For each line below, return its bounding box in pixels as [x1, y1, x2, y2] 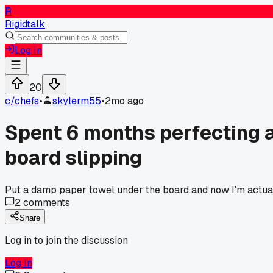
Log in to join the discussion [5, 233, 128, 247]
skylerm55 [52, 94, 101, 107]
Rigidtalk [5, 18, 45, 30]
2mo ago [105, 94, 144, 107]
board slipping [5, 145, 142, 171]
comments [21, 196, 70, 209]
